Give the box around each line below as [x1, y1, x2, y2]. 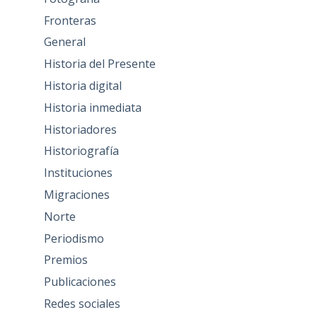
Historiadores [43, 121, 117, 137]
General [43, 34, 86, 50]
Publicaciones [43, 274, 116, 290]
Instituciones [43, 165, 113, 181]
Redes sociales [43, 295, 120, 311]
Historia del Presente [43, 56, 156, 72]
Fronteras [43, 12, 96, 28]
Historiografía [43, 143, 119, 159]
